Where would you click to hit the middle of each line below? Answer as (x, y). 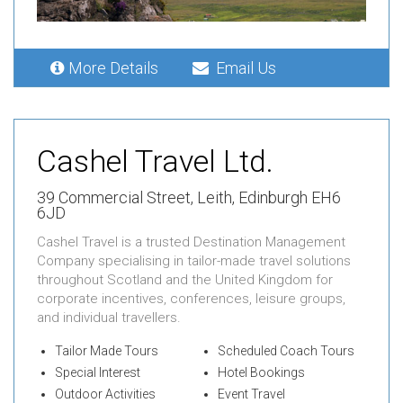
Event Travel (251, 394)
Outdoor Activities (105, 394)
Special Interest (98, 372)
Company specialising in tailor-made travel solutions (194, 260)
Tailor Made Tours (107, 350)
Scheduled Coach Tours (286, 350)
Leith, (216, 197)
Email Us (242, 67)
